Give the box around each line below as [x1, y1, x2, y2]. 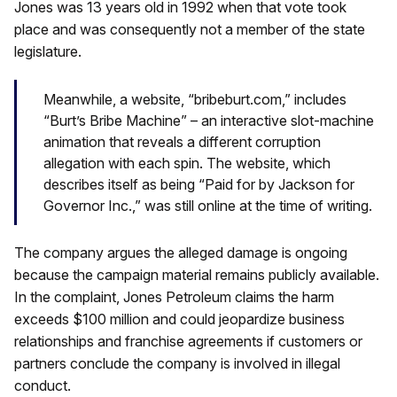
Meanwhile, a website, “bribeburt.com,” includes [43, 90, 346, 109]
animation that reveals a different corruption [43, 133, 321, 152]
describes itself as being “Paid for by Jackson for [43, 175, 354, 194]
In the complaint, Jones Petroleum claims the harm [14, 288, 334, 307]
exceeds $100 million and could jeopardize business [14, 310, 345, 329]
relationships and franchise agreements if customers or [14, 332, 362, 351]
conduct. [14, 377, 71, 395]
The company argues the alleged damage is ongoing [14, 244, 347, 262]
